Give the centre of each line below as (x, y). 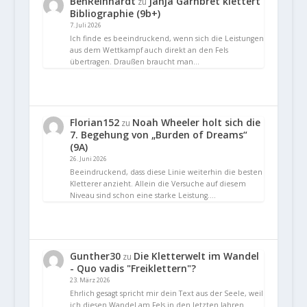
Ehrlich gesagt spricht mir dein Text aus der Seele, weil (166, 293)
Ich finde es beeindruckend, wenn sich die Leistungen (167, 38)
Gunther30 (95, 256)
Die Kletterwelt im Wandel (196, 256)
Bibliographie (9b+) (115, 14)
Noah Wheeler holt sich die (196, 122)
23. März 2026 (90, 280)
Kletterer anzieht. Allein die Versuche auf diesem (158, 183)
